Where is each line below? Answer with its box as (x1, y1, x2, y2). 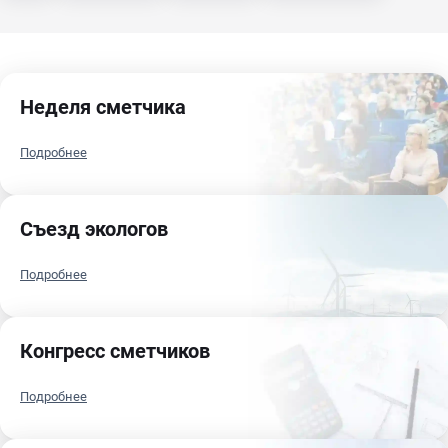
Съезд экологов (20, 217, 168, 242)
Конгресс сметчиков (20, 339, 210, 364)
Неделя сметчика (20, 95, 186, 120)
